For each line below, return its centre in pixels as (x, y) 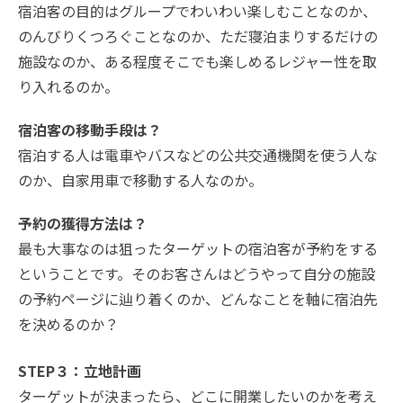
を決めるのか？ (68, 324)
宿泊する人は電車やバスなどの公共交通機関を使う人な (198, 155)
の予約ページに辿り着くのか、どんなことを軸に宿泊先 (198, 299)
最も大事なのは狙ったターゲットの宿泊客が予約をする (198, 249)
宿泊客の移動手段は (83, 130)
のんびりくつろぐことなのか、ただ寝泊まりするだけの (198, 36)
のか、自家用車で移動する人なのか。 (140, 180)
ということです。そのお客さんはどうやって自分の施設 (197, 274)
